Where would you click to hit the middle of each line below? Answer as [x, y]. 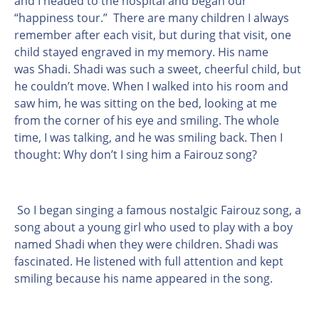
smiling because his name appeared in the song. [143, 278]
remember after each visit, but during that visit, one [153, 35]
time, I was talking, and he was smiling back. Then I [148, 137]
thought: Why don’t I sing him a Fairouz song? [136, 154]
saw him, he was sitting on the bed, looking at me [146, 103]
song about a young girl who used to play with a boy [153, 227]
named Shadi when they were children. [118, 244]
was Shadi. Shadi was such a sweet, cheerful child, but [158, 69]
